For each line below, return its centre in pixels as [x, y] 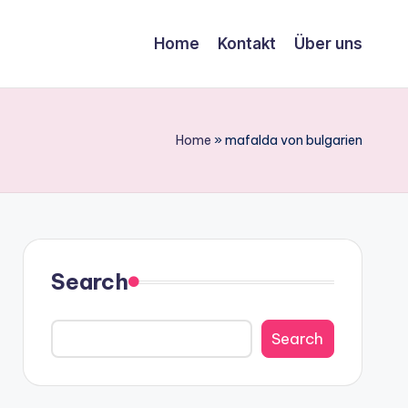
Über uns [328, 43]
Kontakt [247, 43]
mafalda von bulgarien [294, 140]
